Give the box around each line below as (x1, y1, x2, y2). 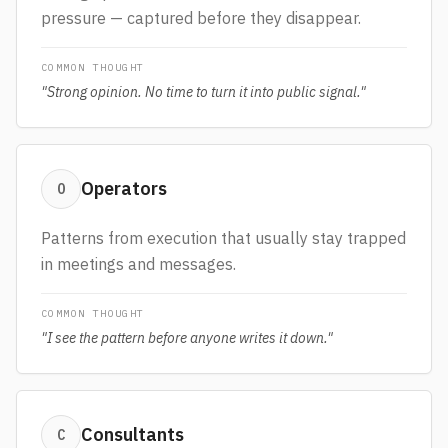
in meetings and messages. (41, 254, 236, 274)
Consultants (81, 423, 184, 446)
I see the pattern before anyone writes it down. (47, 329, 327, 347)
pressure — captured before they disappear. (41, 8, 361, 28)
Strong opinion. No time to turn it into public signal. (47, 83, 360, 101)
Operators (81, 177, 167, 200)
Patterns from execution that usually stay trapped (41, 228, 406, 248)
